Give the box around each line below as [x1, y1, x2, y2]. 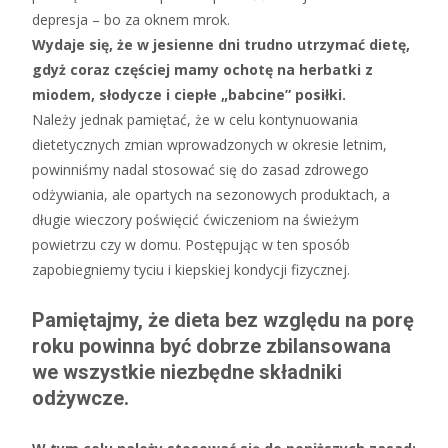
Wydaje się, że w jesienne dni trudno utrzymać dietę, [32, 35, 410, 54]
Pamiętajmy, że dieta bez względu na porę [32, 308, 414, 332]
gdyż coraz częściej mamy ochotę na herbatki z [32, 60, 373, 79]
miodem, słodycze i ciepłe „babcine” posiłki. [32, 85, 346, 104]
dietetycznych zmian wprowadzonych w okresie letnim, [32, 135, 387, 154]
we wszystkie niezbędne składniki [32, 360, 342, 384]
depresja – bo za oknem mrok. [32, 10, 230, 29]
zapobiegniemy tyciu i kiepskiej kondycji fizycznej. [32, 260, 350, 279]
